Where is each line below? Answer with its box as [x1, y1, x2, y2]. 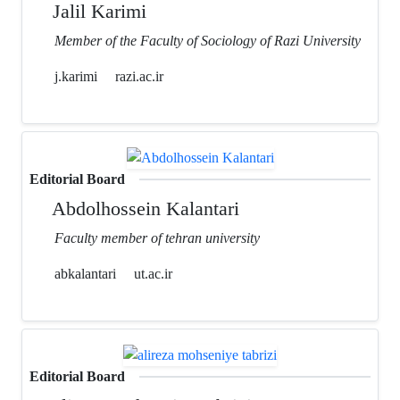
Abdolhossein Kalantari [47, 196, 240, 220]
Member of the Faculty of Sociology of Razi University [54, 31, 361, 49]
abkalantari [51, 264, 116, 282]
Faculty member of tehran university [54, 229, 260, 246]
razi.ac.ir [115, 67, 163, 85]
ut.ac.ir [134, 264, 172, 282]
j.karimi [51, 67, 97, 85]
